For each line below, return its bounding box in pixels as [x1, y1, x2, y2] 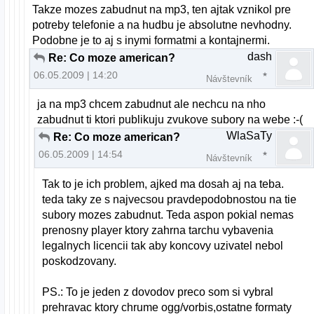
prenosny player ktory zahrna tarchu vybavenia [42, 224, 274, 236]
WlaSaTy [226, 130, 272, 142]
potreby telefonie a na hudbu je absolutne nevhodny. [32, 19, 292, 32]
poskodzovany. [42, 254, 117, 267]
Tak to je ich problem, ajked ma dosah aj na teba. [42, 177, 285, 190]
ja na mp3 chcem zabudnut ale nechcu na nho [37, 98, 266, 111]
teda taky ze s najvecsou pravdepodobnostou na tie [42, 193, 297, 205]
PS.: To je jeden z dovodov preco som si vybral [42, 285, 274, 298]
